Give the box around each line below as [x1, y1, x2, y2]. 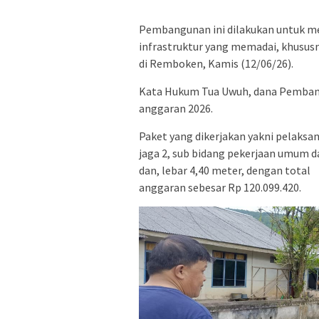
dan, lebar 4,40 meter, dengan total [139, 162, 310, 177]
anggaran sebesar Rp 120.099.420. [139, 179, 301, 194]
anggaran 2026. [139, 100, 213, 115]
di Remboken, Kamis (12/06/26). [139, 56, 293, 70]
